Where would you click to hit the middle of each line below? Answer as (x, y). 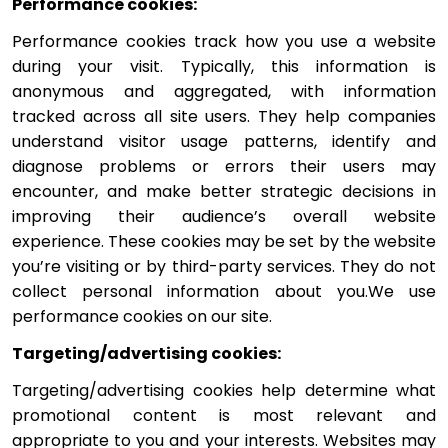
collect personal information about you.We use (224, 291)
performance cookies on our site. (142, 316)
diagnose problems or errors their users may (224, 166)
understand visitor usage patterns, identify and (224, 141)
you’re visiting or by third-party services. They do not (224, 266)
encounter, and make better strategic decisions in (224, 191)
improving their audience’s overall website (224, 216)
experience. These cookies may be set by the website (224, 241)
